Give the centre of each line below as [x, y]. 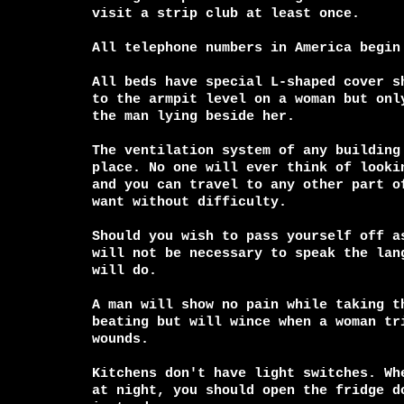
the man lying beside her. [193, 116]
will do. [124, 271]
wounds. [120, 339]
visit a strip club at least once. [226, 14]
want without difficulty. [189, 202]
